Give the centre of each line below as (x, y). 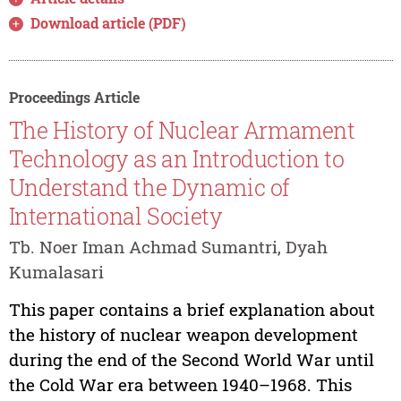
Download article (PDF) (109, 22)
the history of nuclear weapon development (183, 335)
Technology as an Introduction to (176, 159)
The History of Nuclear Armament (182, 131)
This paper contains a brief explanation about (192, 310)
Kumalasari (56, 272)
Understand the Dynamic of (149, 188)
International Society (115, 217)
